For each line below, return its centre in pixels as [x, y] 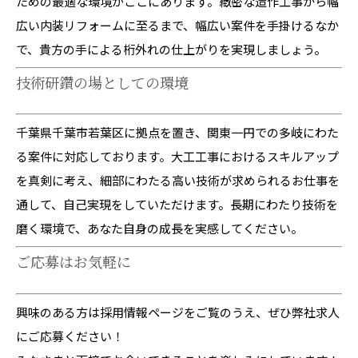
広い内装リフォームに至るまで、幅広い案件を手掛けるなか [177, 26]
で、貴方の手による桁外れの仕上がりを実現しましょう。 [171, 50]
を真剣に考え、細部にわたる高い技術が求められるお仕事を [178, 181]
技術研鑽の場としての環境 [102, 84]
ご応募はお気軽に [74, 263]
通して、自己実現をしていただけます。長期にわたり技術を [177, 205]
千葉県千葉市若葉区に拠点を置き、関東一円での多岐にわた [177, 133]
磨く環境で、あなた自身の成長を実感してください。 [159, 229]
